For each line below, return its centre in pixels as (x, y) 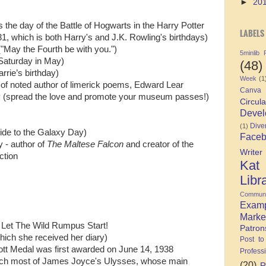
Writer (251, 152)
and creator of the (159, 144)
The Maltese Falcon (85, 144)
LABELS (252, 33)
